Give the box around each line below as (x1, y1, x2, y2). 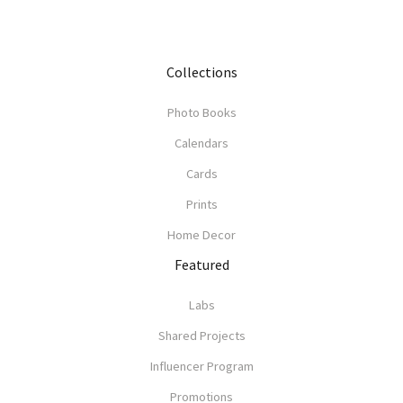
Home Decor (167, 227, 236, 244)
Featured (174, 255, 229, 274)
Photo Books (166, 104, 237, 121)
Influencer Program (149, 358, 254, 375)
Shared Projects (157, 327, 246, 345)
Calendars (175, 135, 228, 152)
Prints (185, 196, 218, 213)
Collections (166, 63, 237, 82)
